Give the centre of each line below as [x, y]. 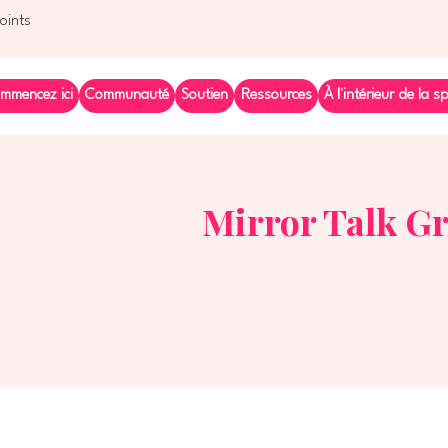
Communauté [127, 96]
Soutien [205, 96]
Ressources [276, 96]
